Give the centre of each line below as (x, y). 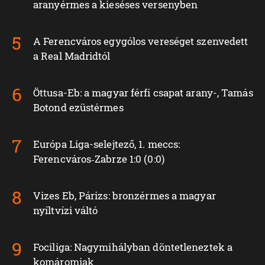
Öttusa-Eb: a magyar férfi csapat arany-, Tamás (143, 93)
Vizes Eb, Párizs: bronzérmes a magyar (125, 196)
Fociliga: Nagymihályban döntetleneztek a (133, 247)
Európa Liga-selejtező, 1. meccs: (107, 144)
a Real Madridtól (72, 56)
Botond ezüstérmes (78, 108)
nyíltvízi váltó (66, 211)
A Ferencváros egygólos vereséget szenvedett (141, 41)
